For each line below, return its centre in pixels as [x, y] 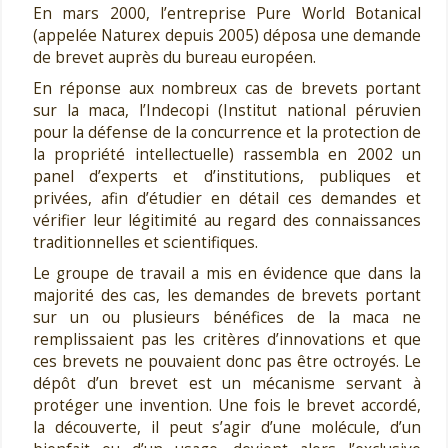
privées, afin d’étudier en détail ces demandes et [227, 198]
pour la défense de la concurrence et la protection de [227, 132]
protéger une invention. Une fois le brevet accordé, [227, 405]
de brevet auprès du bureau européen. [174, 57]
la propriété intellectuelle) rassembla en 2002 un [227, 154]
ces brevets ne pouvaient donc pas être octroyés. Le [227, 361]
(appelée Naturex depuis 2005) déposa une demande [227, 35]
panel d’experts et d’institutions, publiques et [227, 176]
